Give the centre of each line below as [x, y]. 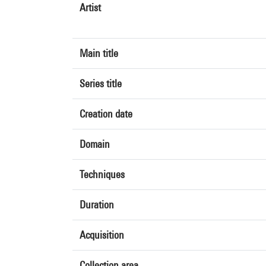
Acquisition [102, 235]
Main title [99, 53]
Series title [101, 83]
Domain [95, 144]
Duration [97, 205]
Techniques [102, 174]
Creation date [106, 114]
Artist [90, 7]
